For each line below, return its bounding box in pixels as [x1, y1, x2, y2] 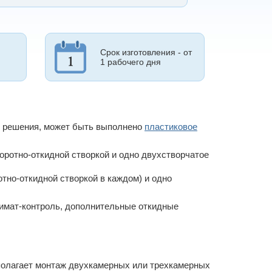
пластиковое [144, 121, 197, 132]
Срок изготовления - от [100, 47, 192, 57]
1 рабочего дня [100, 56, 161, 67]
